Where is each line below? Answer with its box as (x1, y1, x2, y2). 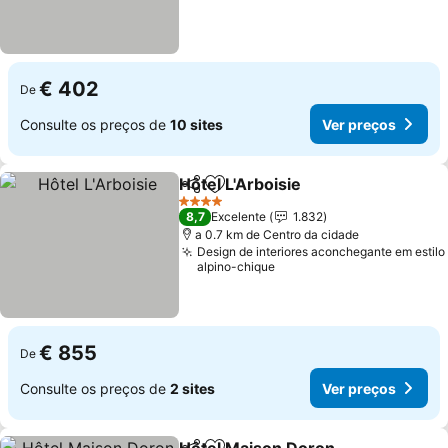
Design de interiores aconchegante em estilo (197, 244, 446, 259)
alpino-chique (197, 259, 276, 274)
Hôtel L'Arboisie (179, 174, 302, 194)
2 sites (170, 379, 215, 397)
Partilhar (178, 184, 238, 202)
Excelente (211, 209, 267, 224)
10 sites (170, 115, 223, 133)
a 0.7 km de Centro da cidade (195, 227, 360, 242)
